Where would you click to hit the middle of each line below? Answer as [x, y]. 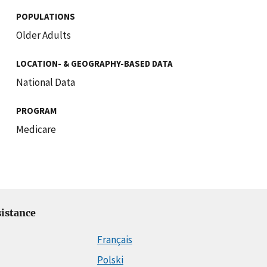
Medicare [36, 129]
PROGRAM [36, 110]
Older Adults [43, 35]
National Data [45, 82]
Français [114, 239]
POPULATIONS [45, 16]
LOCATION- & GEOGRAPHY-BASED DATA [94, 63]
